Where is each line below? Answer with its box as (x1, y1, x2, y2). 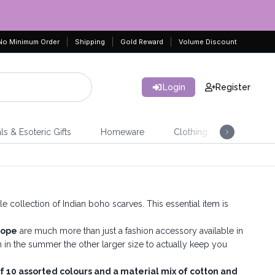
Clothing (173, 127, 207, 137)
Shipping (74, 37, 105, 46)
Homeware (100, 127, 144, 137)
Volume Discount (178, 37, 237, 46)
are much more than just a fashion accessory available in (17, 226, 243, 236)
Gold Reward (120, 37, 163, 46)
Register (215, 82, 250, 92)
